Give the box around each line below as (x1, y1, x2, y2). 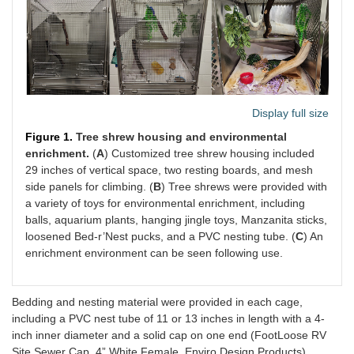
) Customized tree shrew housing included (104, 146, 314, 160)
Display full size (252, 106, 329, 119)
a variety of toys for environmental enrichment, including (25, 196, 305, 209)
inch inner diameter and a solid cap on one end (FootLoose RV (12, 328, 326, 341)
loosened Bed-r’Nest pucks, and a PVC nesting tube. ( (25, 229, 296, 243)
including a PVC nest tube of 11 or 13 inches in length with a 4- (12, 311, 325, 325)
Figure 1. (25, 130, 76, 143)
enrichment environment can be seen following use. (25, 246, 283, 259)
